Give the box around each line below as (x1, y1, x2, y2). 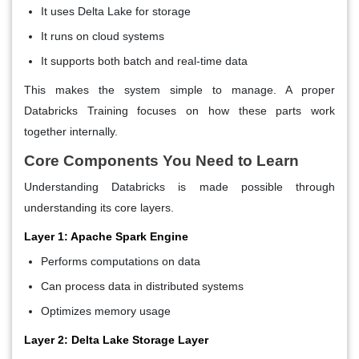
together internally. (24, 124, 118, 138)
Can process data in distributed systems (41, 279, 244, 292)
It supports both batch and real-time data (41, 54, 248, 67)
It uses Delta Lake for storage (41, 4, 191, 18)
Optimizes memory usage (41, 304, 171, 317)
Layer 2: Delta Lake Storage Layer (24, 333, 208, 346)
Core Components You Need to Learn (24, 151, 299, 169)
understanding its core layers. (24, 200, 174, 214)
